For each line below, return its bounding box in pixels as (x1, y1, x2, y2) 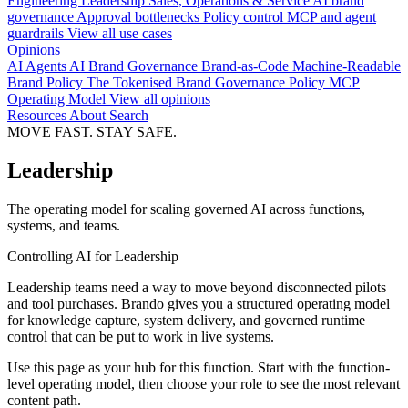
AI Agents (7, 58, 69, 75)
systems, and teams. (7, 218, 120, 234)
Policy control (203, 9, 287, 25)
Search (109, 107, 148, 124)
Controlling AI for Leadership (7, 249, 178, 265)
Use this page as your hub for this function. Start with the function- (7, 360, 390, 376)
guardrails (7, 25, 67, 42)
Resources (7, 107, 69, 124)
